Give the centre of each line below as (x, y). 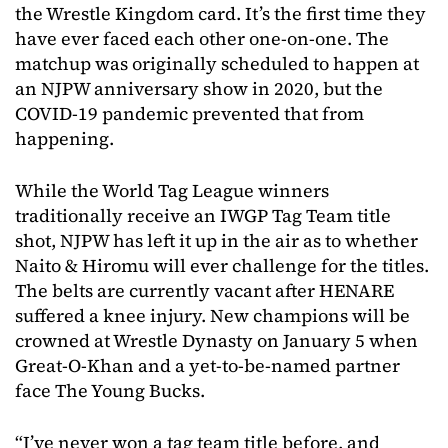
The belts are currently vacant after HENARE (204, 291)
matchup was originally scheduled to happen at (217, 64)
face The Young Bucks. (110, 391)
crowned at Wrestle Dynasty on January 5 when (216, 341)
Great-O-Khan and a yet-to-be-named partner (207, 366)
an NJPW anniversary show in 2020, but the (199, 89)
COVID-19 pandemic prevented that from (189, 114)
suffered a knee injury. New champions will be (212, 316)
